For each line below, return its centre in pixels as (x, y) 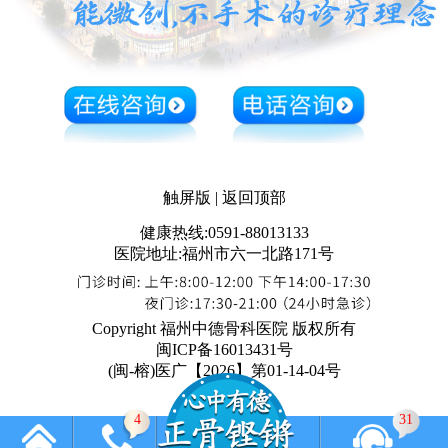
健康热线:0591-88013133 (224, 232)
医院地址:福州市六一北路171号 (224, 253)
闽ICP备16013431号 (224, 350)
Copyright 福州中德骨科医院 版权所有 (224, 329)
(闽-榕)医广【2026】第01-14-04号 (224, 371)
